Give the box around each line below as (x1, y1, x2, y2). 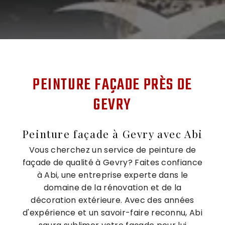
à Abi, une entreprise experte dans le (37, 169, 188, 181)
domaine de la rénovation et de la (43, 181, 182, 193)
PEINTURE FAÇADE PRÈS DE (33, 73, 192, 97)
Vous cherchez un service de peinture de (29, 144, 196, 156)
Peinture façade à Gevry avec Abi (22, 126, 203, 141)
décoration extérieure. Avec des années (31, 194, 194, 206)
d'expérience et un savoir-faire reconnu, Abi (22, 206, 203, 218)
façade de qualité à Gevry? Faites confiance (22, 156, 203, 168)
